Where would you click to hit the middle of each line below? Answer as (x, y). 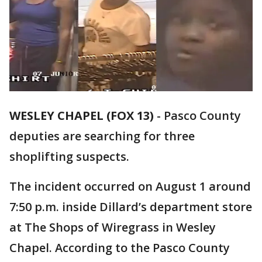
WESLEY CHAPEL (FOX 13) (82, 116)
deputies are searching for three (102, 136)
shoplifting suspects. (69, 157)
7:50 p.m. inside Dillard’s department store (131, 207)
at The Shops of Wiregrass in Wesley (113, 227)
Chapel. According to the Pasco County (120, 248)
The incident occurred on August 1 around (130, 187)
